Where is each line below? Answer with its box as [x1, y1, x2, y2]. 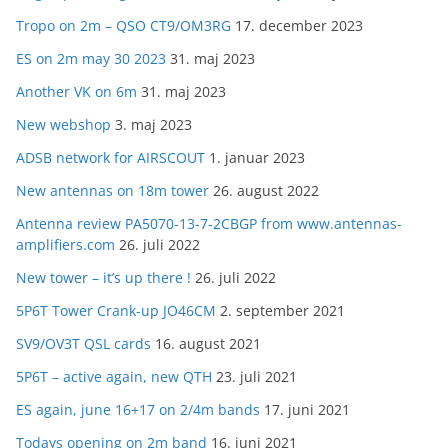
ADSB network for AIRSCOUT [16, 148, 205, 168]
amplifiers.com [16, 235, 115, 255]
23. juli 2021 [216, 367, 297, 387]
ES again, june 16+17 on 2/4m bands [16, 400, 260, 420]
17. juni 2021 [264, 400, 350, 420]
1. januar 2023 [209, 148, 305, 168]
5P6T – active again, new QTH [16, 367, 212, 387]
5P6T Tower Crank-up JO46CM [16, 301, 216, 321]
